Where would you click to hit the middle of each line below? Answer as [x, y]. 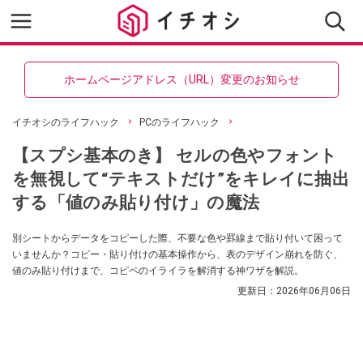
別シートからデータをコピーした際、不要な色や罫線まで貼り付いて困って [177, 238]
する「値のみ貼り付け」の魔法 [136, 202]
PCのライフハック [179, 122]
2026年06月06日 [314, 291]
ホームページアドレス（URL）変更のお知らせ [181, 79]
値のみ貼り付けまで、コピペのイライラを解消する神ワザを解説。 [158, 271]
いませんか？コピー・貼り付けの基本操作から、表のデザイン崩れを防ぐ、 [177, 254]
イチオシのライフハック [66, 122]
